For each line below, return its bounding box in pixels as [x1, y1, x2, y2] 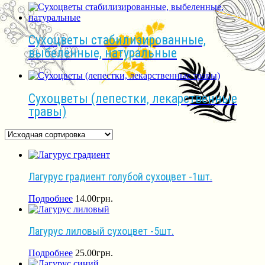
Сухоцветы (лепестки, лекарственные [28, 91, 237, 106]
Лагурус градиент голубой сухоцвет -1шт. [28, 170, 212, 183]
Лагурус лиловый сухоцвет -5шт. [28, 224, 174, 237]
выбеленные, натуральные [28, 46, 177, 61]
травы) [28, 104, 66, 119]
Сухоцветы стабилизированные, [28, 33, 206, 48]
